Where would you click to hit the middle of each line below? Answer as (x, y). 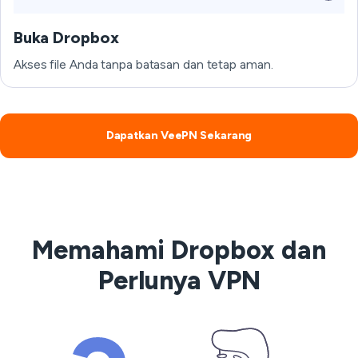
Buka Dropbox (66, 38)
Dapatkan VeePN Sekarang (179, 135)
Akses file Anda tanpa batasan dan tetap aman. (143, 64)
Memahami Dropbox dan (179, 250)
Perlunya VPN (179, 280)
